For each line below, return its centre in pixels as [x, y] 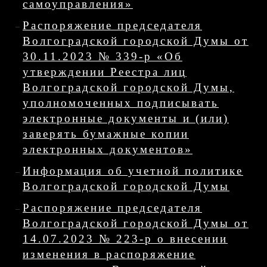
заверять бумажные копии [106, 134]
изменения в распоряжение [109, 254]
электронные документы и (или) [126, 118]
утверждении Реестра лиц [105, 72]
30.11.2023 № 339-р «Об [103, 56]
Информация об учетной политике [133, 171]
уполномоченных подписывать [121, 103]
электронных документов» [108, 149]
